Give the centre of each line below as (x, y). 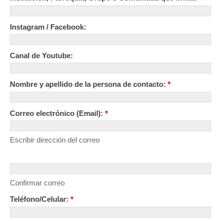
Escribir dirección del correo (55, 140)
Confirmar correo (37, 183)
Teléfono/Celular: (40, 199)
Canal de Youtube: (41, 56)
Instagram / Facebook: (48, 27)
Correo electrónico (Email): (57, 113)
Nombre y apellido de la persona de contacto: (89, 84)
